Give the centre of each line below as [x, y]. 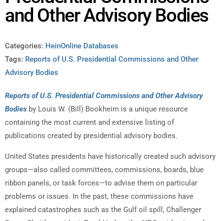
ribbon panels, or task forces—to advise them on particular [101, 183]
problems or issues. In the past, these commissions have [99, 196]
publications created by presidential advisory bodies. [91, 136]
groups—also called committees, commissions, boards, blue [104, 169]
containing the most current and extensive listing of [90, 123]
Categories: [24, 46]
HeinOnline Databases [82, 46]
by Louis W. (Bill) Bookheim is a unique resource [107, 109]
